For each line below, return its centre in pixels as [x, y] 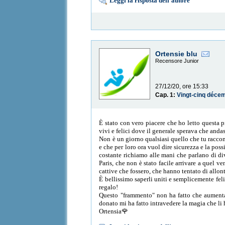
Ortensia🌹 [114, 211]
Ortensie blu [177, 54]
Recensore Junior [177, 61]
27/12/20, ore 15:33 [182, 87]
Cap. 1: [166, 95]
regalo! [109, 187]
